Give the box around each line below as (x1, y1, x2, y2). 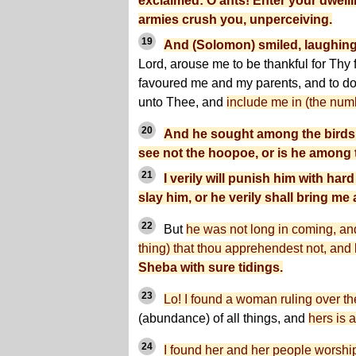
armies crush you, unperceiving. (138, 13, 332, 27)
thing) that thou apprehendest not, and (138, 242, 354, 256)
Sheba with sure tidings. (138, 261, 283, 275)
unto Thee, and (138, 95, 226, 110)
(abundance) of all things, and (138, 311, 308, 326)
